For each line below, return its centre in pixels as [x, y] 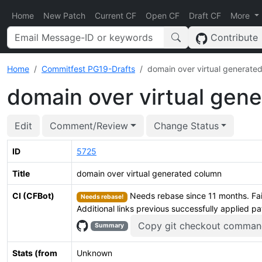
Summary [110, 226]
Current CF [116, 15]
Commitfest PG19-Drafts [88, 69]
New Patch [64, 15]
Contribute [233, 37]
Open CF [163, 15]
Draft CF [205, 15]
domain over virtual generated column [149, 173]
